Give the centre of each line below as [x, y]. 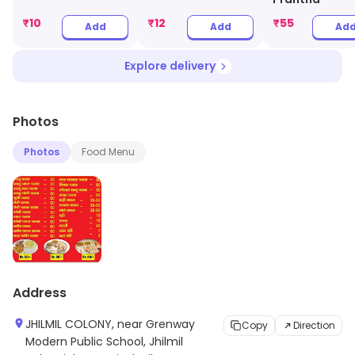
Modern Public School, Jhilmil [104, 342]
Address [40, 293]
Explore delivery [170, 66]
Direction [314, 325]
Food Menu [108, 152]
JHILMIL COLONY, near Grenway [110, 324]
